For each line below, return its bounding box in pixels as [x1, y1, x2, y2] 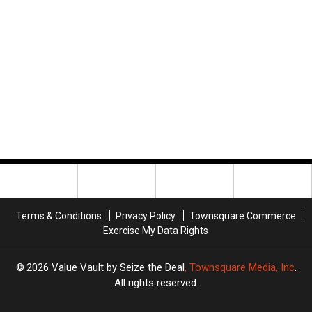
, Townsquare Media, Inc [184, 261, 295, 274]
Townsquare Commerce [189, 210, 296, 222]
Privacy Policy [115, 210, 175, 222]
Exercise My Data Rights [103, 225, 208, 237]
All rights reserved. [114, 276, 198, 290]
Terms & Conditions [15, 210, 102, 222]
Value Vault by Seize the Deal [51, 261, 185, 274]
